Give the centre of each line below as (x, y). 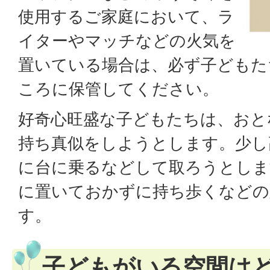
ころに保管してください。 (118, 89)
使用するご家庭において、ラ (126, 17)
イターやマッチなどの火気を (127, 41)
